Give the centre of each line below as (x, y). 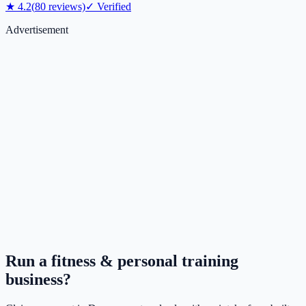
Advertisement (37, 30)
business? (38, 280)
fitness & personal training (145, 261)
